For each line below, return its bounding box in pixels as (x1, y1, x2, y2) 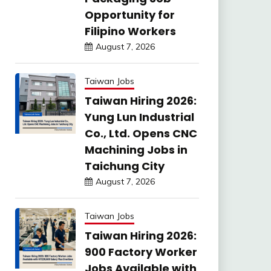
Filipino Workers (84, 24, 176, 39)
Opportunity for (84, 7, 175, 22)
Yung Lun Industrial (84, 109, 194, 125)
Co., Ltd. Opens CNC (84, 126, 197, 141)
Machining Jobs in (84, 142, 188, 157)
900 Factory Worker (84, 244, 197, 260)
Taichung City (84, 158, 165, 174)
